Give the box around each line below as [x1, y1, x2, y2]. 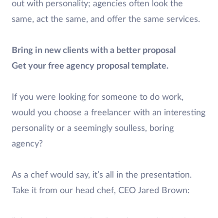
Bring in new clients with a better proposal [12, 46, 176, 55]
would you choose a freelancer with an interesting [12, 109, 205, 117]
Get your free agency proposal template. [12, 62, 168, 71]
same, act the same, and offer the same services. [12, 15, 200, 24]
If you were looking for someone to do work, [12, 93, 183, 102]
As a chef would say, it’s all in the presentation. [12, 171, 192, 180]
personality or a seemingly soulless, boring [12, 124, 174, 133]
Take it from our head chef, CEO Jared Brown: [12, 186, 192, 195]
